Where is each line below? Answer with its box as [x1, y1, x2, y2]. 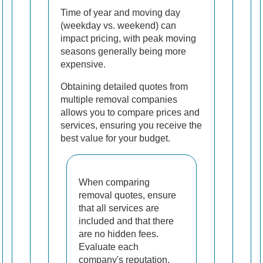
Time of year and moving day [60, 8, 180, 18]
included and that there [79, 216, 174, 227]
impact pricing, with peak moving [60, 33, 196, 44]
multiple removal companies [60, 95, 177, 105]
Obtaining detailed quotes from [60, 82, 188, 92]
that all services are [79, 203, 159, 214]
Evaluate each [79, 242, 139, 252]
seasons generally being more [60, 46, 186, 57]
